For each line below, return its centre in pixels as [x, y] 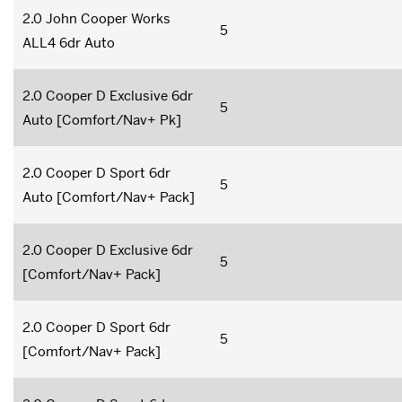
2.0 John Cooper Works [96, 18]
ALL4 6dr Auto [69, 42]
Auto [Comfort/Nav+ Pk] [102, 119]
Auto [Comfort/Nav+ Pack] [109, 197]
